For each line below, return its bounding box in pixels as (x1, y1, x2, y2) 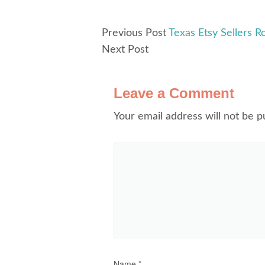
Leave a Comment (114, 85, 234, 101)
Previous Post (102, 28, 166, 38)
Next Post (102, 44, 148, 55)
